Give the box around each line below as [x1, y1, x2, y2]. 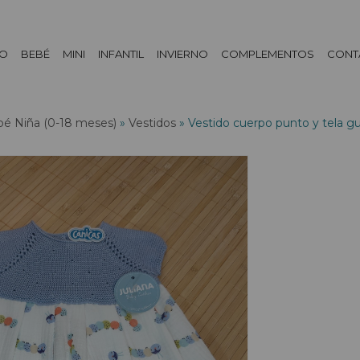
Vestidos [129, 116, 176, 130]
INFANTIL [98, 47, 145, 60]
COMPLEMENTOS [221, 47, 315, 60]
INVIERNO [157, 47, 209, 60]
